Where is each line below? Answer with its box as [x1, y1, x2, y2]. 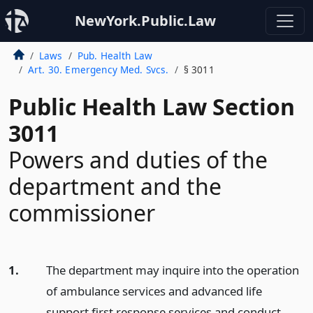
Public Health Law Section [8, 92, 295, 122]
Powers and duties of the [8, 145, 268, 175]
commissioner [8, 198, 155, 228]
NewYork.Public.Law [75, 11, 216, 30]
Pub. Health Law [77, 49, 153, 62]
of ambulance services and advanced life [45, 283, 262, 299]
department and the [8, 171, 221, 201]
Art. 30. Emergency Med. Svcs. [27, 63, 169, 76]
